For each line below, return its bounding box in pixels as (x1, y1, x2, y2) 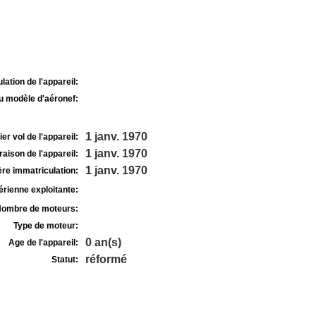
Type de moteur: (13, 221, 78, 231)
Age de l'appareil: (8, 238, 78, 248)
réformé (85, 253, 127, 265)
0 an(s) (85, 236, 121, 248)
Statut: (51, 255, 78, 265)
